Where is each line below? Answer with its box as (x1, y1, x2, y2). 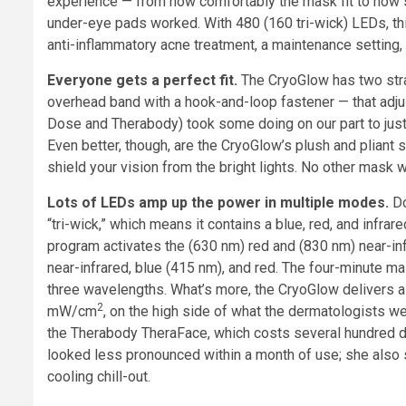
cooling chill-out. (47, 368, 150, 386)
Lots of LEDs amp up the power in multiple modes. (47, 194, 389, 212)
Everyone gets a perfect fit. (47, 72, 237, 90)
